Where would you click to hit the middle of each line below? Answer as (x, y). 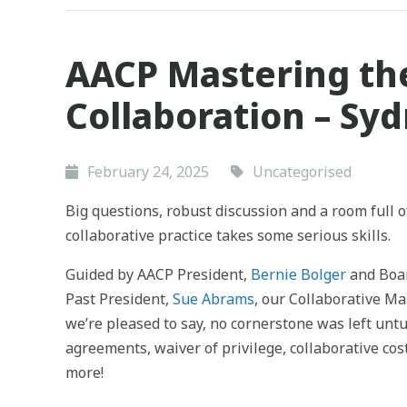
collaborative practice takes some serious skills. (228, 235)
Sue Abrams (213, 298)
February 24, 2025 (148, 171)
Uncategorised (302, 171)
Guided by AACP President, (158, 274)
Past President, (119, 298)
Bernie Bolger (298, 274)
